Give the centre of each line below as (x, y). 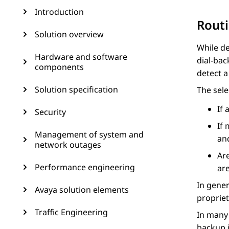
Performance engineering (85, 167)
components (59, 67)
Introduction (59, 12)
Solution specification (76, 89)
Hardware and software (81, 57)
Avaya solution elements (82, 190)
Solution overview (69, 34)
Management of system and (89, 134)
